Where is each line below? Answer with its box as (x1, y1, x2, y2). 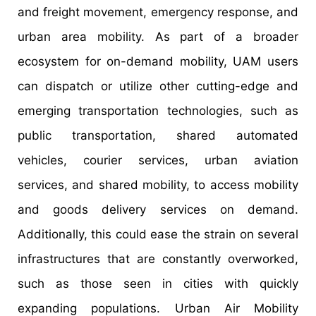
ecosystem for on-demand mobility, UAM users (18, 54, 298, 69)
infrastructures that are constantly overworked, (18, 252, 298, 267)
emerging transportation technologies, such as (18, 104, 298, 119)
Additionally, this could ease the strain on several (18, 227, 298, 242)
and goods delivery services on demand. (18, 202, 298, 217)
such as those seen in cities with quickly (18, 276, 298, 291)
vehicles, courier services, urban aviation (18, 153, 298, 168)
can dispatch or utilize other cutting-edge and (18, 79, 298, 94)
